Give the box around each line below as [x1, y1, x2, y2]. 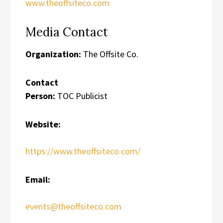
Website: [25, 118, 61, 130]
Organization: [25, 48, 81, 60]
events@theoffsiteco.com [25, 200, 121, 212]
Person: [25, 90, 55, 102]
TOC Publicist [55, 90, 108, 102]
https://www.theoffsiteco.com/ [25, 145, 140, 157]
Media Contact [25, 24, 108, 40]
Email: [25, 173, 50, 185]
